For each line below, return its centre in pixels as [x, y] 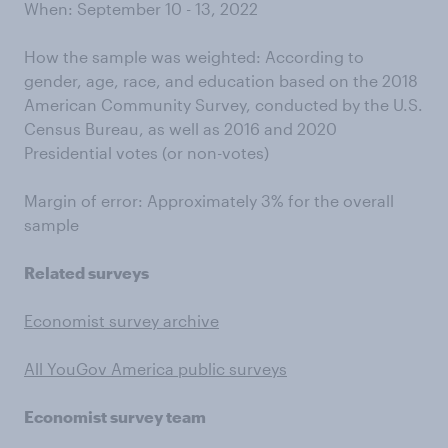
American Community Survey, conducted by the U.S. [223, 104]
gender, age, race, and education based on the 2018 [221, 80]
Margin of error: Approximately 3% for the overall [209, 200]
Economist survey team [115, 416]
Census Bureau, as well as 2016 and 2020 [180, 128]
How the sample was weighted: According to [194, 56]
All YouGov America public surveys [155, 368]
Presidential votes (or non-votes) [146, 152]
